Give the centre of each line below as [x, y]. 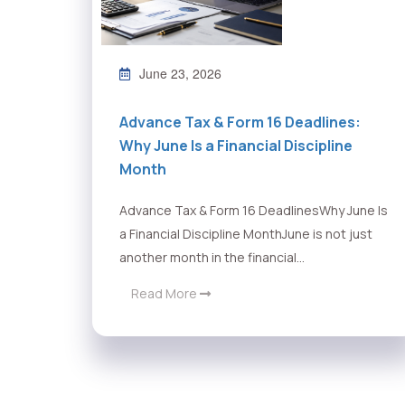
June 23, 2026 [180, 74]
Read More [165, 294]
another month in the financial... [212, 258]
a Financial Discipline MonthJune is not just [246, 234]
